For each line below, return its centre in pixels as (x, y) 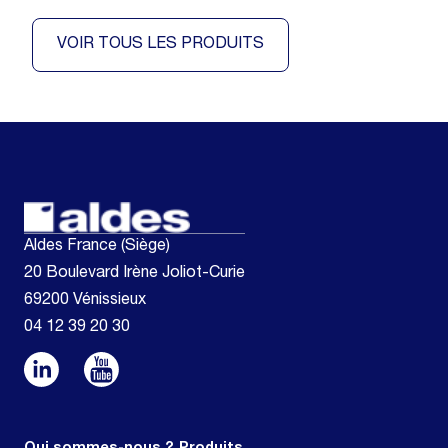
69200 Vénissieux (85, 300)
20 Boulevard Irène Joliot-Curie (134, 273)
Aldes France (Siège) (97, 246)
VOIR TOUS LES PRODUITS (160, 45)
